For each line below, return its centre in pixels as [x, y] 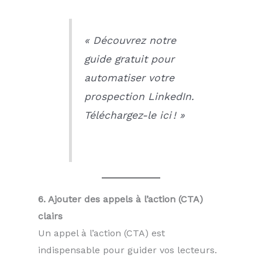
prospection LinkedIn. [139, 97]
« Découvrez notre [130, 41]
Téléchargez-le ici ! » [134, 116]
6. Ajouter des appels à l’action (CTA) [120, 199]
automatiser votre [129, 78]
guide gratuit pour [129, 59]
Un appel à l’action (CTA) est [101, 233]
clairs [50, 216]
